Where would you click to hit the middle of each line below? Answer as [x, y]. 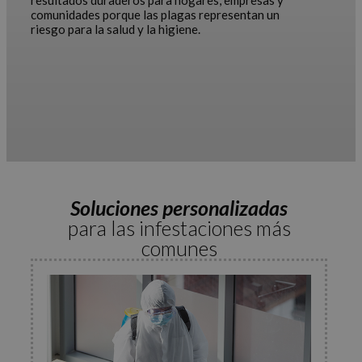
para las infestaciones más [179, 228]
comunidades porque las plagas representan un [155, 15]
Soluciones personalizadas [179, 208]
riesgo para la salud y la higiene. [116, 29]
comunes [179, 248]
